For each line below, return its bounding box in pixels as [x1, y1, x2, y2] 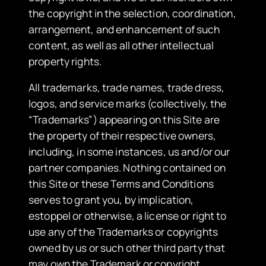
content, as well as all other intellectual [28, 37, 214, 52]
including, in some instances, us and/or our [28, 144, 230, 159]
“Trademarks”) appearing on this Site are [28, 112, 220, 127]
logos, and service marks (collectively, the [28, 96, 227, 111]
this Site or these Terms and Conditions [28, 176, 214, 191]
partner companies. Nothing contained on [28, 160, 226, 175]
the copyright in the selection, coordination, [28, 5, 236, 20]
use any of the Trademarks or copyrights [28, 224, 218, 239]
